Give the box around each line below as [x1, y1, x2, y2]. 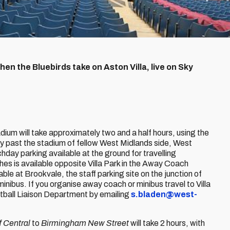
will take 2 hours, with [129, 219, 205, 227]
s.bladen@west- [131, 190, 197, 199]
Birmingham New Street [41, 219, 129, 227]
